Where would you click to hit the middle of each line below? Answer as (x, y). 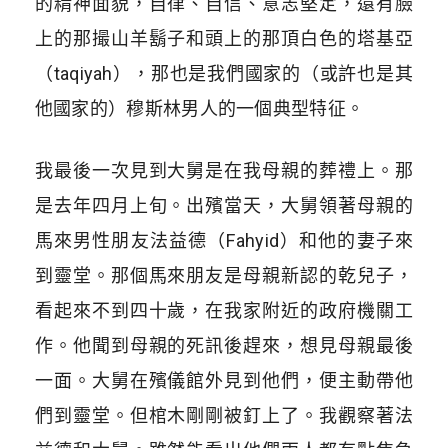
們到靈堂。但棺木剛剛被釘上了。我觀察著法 (224, 415)
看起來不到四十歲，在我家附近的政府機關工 (224, 310)
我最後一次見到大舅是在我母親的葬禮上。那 (224, 170)
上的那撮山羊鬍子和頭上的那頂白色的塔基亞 (224, 38)
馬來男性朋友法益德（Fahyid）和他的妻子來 (224, 240)
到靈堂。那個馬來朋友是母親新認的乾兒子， (224, 275)
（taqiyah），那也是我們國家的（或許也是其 (224, 73)
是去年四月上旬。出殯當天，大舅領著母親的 (224, 205)
